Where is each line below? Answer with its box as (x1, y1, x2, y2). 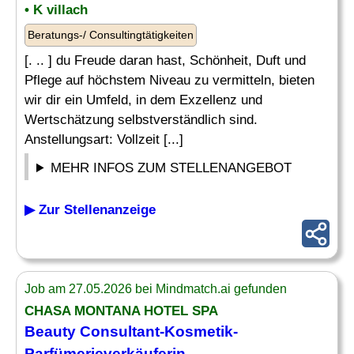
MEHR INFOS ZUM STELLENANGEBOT (51, 160, 292, 175)
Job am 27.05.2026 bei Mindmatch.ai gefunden (24, 282, 287, 296)
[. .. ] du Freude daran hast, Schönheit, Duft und (24, 53, 306, 68)
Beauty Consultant (24, 323, 160, 340)
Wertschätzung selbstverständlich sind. (24, 112, 258, 127)
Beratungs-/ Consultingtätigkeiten (28, 28, 194, 41)
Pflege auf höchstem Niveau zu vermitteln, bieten (24, 73, 314, 88)
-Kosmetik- (160, 323, 238, 340)
